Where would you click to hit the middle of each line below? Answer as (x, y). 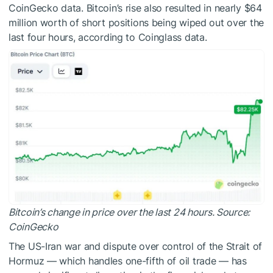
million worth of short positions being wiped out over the (136, 22)
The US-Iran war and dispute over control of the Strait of (136, 246)
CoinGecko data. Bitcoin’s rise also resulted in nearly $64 (135, 8)
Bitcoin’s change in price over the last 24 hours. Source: (129, 212)
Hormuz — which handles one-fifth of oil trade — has (128, 261)
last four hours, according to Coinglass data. (108, 37)
